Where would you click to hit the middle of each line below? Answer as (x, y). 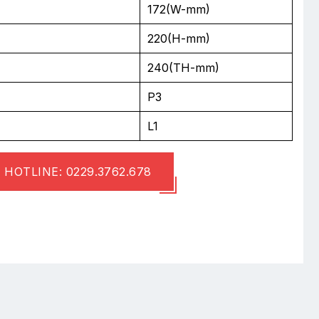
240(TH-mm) (183, 67)
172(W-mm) (178, 9)
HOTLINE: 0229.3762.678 (78, 171)
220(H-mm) (178, 38)
